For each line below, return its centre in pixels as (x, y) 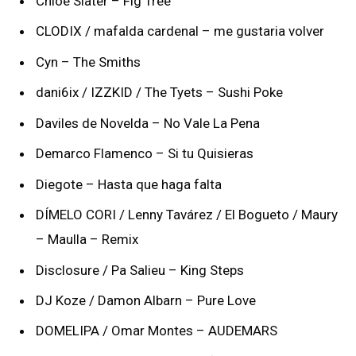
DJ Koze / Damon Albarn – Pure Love (146, 300)
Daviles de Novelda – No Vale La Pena (148, 123)
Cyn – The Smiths (88, 62)
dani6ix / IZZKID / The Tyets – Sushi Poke (159, 93)
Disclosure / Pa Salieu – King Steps (140, 270)
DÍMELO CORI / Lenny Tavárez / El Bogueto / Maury (187, 215)
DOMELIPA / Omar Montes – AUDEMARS (157, 331)
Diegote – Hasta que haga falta (129, 184)
